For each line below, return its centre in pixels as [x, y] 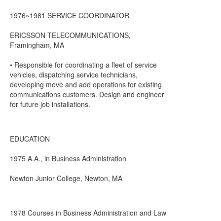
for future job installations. [50, 104]
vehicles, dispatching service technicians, [74, 74]
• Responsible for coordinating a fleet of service [83, 65]
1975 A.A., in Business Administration [68, 158]
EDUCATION [30, 139]
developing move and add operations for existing [86, 84]
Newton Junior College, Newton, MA [66, 178]
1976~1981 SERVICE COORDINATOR [70, 15]
